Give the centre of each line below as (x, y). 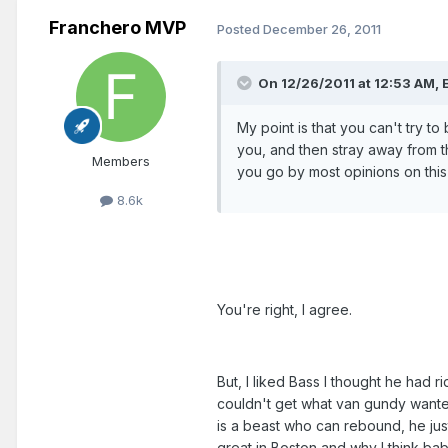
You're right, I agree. (284, 310)
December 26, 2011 (322, 28)
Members (121, 161)
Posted (240, 28)
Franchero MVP (117, 28)
